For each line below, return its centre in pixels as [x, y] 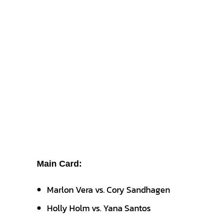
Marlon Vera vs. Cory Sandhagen [108, 190]
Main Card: [59, 164]
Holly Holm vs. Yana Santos [99, 208]
